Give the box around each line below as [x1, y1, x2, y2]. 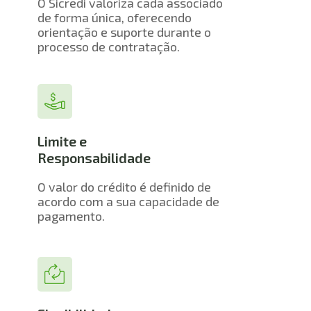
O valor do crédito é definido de [37, 179, 211, 195]
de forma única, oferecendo [37, 9, 192, 25]
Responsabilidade [37, 149, 151, 166]
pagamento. [37, 208, 105, 224]
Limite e [37, 132, 87, 149]
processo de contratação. [37, 38, 180, 54]
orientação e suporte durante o [37, 24, 211, 40]
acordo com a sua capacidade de [37, 194, 219, 210]
